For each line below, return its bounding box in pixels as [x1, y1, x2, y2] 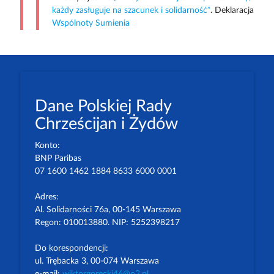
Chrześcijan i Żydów [34, 116, 178, 133]
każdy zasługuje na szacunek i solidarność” [51, 6, 210, 15]
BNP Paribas [34, 154, 81, 163]
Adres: [34, 193, 59, 202]
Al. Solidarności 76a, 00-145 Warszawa [34, 206, 181, 215]
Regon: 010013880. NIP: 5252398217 [34, 218, 180, 228]
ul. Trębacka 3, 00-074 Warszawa [34, 257, 159, 266]
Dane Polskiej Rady [34, 98, 171, 115]
